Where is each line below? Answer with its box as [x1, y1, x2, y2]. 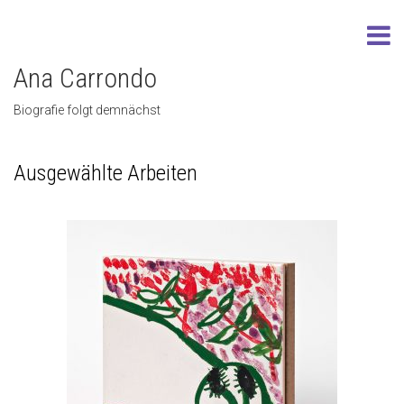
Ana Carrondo [14, 62, 157, 94]
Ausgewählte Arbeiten [14, 161, 197, 186]
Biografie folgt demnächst [14, 103, 161, 117]
